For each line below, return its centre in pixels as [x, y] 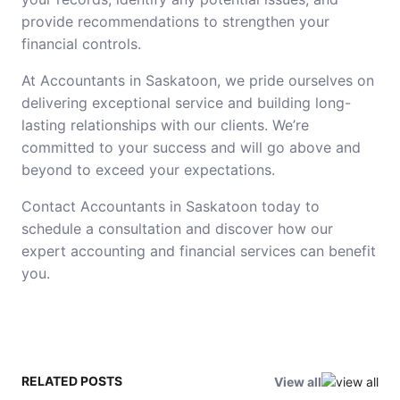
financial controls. [81, 44]
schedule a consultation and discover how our [177, 229]
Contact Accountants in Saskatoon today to [171, 206]
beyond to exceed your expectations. [148, 170]
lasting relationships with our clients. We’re [165, 125]
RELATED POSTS [72, 381]
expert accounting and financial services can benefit [199, 251]
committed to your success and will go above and [191, 147]
